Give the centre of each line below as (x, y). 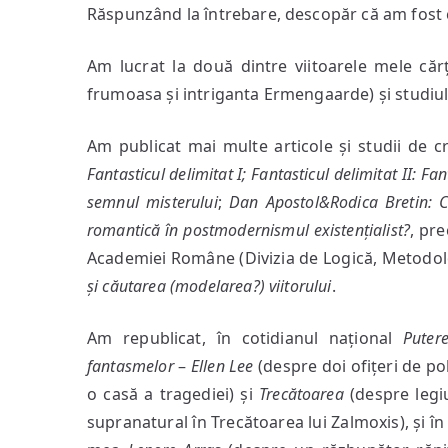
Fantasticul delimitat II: (333, 174)
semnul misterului (152, 202)
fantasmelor (130, 366)
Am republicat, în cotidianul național (245, 338)
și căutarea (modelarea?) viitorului (209, 286)
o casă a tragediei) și (173, 394)
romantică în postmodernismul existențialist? (249, 230)
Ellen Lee (222, 366)
